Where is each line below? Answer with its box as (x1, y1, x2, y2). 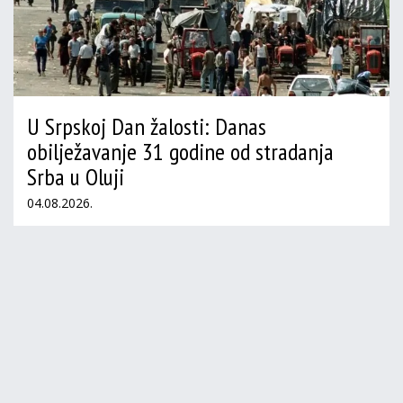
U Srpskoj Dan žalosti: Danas (27, 112, 266, 142)
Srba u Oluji (27, 162, 124, 193)
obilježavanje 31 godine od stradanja (27, 137, 334, 167)
